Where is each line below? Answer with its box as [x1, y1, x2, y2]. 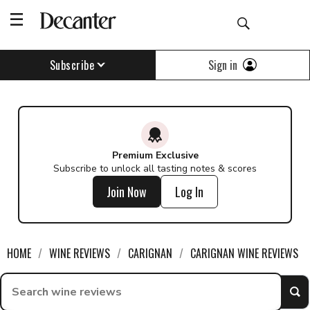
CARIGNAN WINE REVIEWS [190, 245, 298, 262]
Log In [174, 183, 203, 201]
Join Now [106, 183, 147, 201]
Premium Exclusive [111, 149, 199, 162]
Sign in [208, 56, 237, 73]
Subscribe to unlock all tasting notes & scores [53, 162, 257, 175]
